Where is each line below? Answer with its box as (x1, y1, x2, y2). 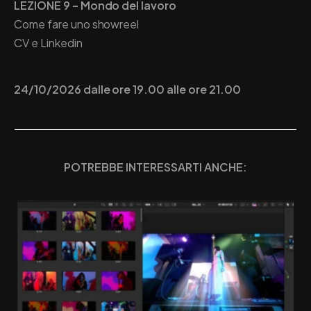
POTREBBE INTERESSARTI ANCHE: (64, 159, 247, 174)
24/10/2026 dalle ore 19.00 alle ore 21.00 (14, 81, 241, 96)
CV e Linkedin (14, 35, 83, 50)
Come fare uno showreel (14, 16, 140, 31)
